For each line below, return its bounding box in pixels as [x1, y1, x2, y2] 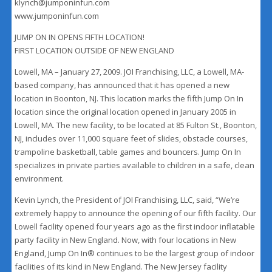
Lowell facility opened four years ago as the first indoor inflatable [15, 221, 256, 233]
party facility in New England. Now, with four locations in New [15, 234, 237, 246]
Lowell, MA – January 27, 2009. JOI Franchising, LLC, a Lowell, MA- [15, 66, 245, 78]
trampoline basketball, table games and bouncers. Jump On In [15, 146, 242, 158]
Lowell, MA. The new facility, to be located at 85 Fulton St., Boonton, [15, 120, 257, 131]
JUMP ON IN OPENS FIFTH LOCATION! [15, 32, 145, 43]
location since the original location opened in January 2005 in [15, 106, 237, 118]
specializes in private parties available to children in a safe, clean [15, 160, 255, 171]
